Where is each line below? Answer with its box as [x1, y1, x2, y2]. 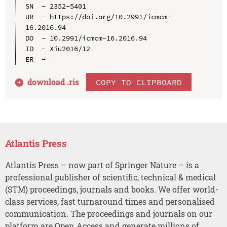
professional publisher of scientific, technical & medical [5, 171, 216, 182]
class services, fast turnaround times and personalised [5, 196, 215, 207]
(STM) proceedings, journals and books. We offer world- [5, 183, 218, 195]
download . [27, 76, 69, 87]
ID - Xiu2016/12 [25, 44, 90, 53]
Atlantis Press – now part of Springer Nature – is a [5, 159, 199, 170]
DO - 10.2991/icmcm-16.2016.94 [25, 33, 147, 43]
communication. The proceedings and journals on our [5, 208, 212, 219]
